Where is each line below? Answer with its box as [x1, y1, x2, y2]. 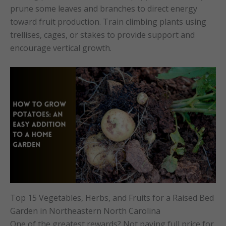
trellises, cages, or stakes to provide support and [10, 29, 195, 40]
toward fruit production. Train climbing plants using [10, 16, 206, 27]
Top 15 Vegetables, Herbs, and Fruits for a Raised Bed [10, 192, 214, 203]
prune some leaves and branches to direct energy [10, 3, 197, 14]
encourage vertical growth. [10, 42, 111, 53]
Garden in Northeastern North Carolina [10, 205, 160, 216]
